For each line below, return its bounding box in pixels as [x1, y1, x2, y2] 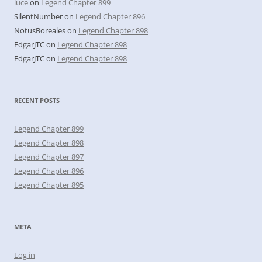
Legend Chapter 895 [14, 179, 84, 190]
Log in [14, 249, 35, 260]
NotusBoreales [14, 25, 65, 36]
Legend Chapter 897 [14, 151, 84, 162]
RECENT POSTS [14, 95, 60, 105]
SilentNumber [14, 11, 63, 22]
